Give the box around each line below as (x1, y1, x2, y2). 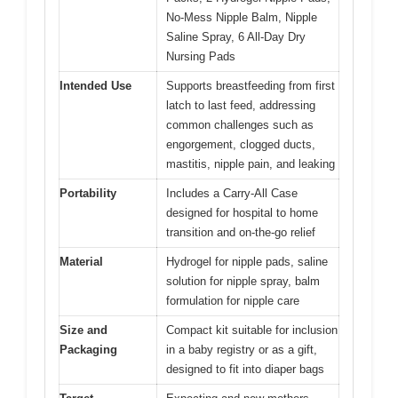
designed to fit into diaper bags (166, 362, 324, 376)
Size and (60, 323, 107, 337)
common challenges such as (166, 118, 314, 131)
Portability (60, 187, 116, 200)
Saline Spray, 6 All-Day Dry (166, 30, 306, 44)
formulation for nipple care (166, 294, 299, 307)
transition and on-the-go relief (166, 226, 315, 239)
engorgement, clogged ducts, (166, 138, 315, 151)
